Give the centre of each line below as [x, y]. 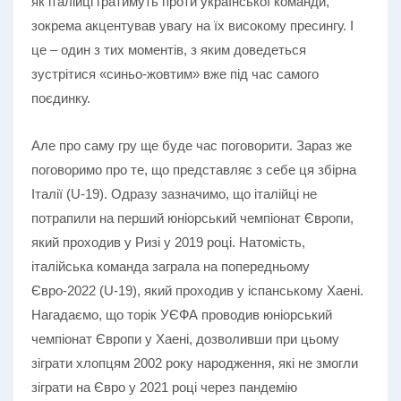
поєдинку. [61, 98]
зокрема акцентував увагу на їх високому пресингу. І [192, 25]
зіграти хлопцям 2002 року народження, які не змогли [195, 363]
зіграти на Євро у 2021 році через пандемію [164, 387]
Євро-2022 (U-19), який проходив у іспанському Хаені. [197, 290]
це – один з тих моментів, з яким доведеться [169, 49]
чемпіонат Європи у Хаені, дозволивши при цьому [185, 338]
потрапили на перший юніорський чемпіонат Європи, [192, 218]
